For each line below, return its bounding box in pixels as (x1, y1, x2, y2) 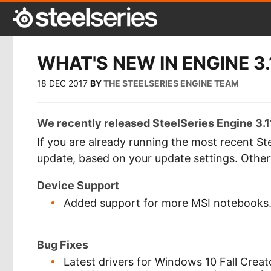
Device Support (37, 179, 119, 192)
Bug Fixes (37, 238, 88, 251)
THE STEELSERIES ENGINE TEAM (103, 77, 239, 88)
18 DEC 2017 (37, 77, 88, 88)
